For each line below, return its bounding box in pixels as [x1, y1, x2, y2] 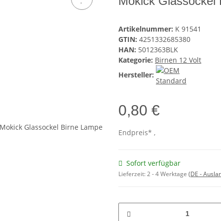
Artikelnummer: [118, 24, 175, 34]
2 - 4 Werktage [147, 170, 188, 179]
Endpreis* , [118, 128, 155, 138]
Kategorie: [118, 55, 155, 65]
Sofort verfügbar [126, 158, 181, 168]
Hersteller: [118, 70, 154, 79]
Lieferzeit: [118, 170, 147, 179]
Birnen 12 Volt [155, 55, 201, 65]
